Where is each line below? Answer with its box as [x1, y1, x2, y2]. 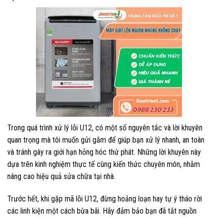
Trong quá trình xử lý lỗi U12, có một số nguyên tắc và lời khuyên [7, 123, 202, 133]
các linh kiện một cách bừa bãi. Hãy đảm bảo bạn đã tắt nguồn [7, 206, 197, 216]
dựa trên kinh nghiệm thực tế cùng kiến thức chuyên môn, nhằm [7, 160, 200, 169]
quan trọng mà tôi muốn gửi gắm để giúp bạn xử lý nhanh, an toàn [7, 135, 204, 145]
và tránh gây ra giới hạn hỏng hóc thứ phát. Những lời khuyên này [7, 147, 201, 157]
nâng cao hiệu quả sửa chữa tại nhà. [7, 172, 115, 182]
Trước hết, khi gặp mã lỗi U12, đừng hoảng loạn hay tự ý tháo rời [7, 194, 202, 203]
